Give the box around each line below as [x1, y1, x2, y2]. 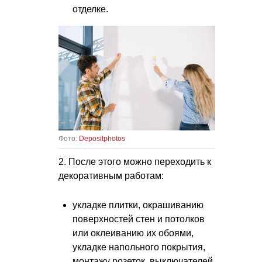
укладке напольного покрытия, [73, 242, 205, 252]
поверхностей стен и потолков [73, 213, 205, 224]
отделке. [73, 4, 108, 14]
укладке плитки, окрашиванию [73, 199, 204, 210]
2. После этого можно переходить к [58, 156, 211, 167]
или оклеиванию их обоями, [73, 227, 194, 238]
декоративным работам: [58, 170, 164, 181]
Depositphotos [79, 134, 125, 143]
